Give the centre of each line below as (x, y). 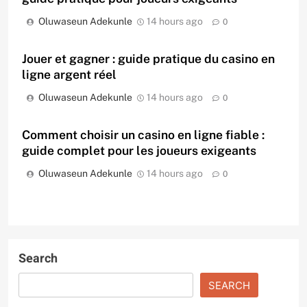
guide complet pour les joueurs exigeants (139, 151)
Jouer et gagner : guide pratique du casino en (148, 59)
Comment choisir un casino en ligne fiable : (143, 135)
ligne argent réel (69, 75)
